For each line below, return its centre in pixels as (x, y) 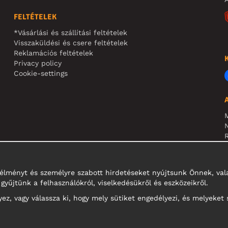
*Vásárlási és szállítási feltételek (71, 32)
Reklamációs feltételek (54, 53)
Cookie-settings (41, 73)
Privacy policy (38, 63)
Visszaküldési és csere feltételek (71, 42)
